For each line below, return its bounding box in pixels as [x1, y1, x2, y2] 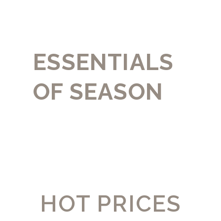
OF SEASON [33, 78, 163, 105]
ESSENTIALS [33, 48, 174, 75]
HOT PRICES [40, 190, 181, 217]
